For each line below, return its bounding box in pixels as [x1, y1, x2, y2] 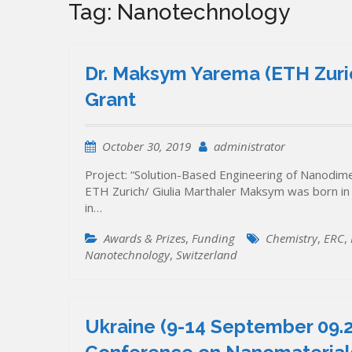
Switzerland [176, 246, 237, 262]
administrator [214, 137, 285, 154]
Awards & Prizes [104, 229, 185, 246]
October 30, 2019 [102, 137, 191, 154]
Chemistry [266, 229, 317, 246]
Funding [192, 229, 235, 246]
